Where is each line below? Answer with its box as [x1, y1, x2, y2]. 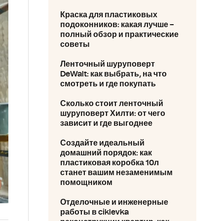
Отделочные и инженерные [60, 198, 168, 206]
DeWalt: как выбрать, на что [60, 70, 167, 78]
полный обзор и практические [60, 31, 179, 38]
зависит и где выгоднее [60, 119, 152, 127]
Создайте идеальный [60, 139, 145, 147]
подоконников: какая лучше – [60, 21, 174, 29]
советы [60, 40, 90, 48]
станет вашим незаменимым [60, 169, 173, 177]
